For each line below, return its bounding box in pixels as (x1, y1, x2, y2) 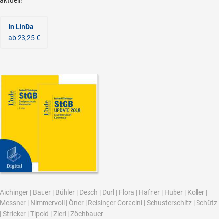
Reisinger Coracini (88, 198, 142, 207)
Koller (187, 188, 204, 196)
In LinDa (8, 23, 34, 31)
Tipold (30, 209, 49, 218)
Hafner (139, 188, 160, 196)
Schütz (196, 198, 217, 207)
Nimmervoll (30, 198, 65, 207)
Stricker (3, 209, 26, 218)
